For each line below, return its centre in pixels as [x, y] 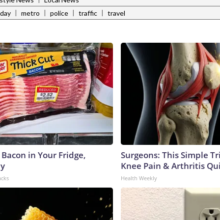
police [59, 13]
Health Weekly [139, 178]
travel [116, 13]
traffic [88, 13]
